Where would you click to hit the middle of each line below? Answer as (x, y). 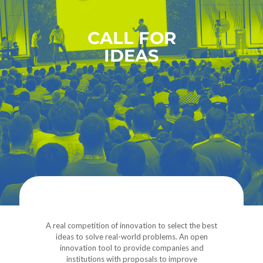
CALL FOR (131, 38)
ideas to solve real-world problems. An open (131, 237)
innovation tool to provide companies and (131, 248)
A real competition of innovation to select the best (131, 226)
